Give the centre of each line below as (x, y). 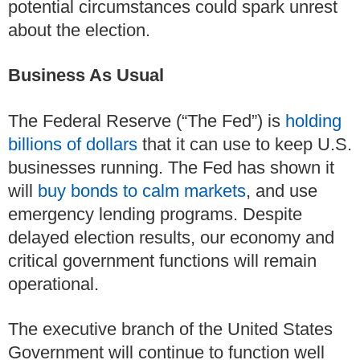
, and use (282, 190)
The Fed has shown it (251, 167)
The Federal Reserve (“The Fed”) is (147, 121)
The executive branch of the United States (170, 329)
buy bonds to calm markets (142, 190)
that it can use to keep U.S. (245, 144)
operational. (53, 284)
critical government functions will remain (162, 260)
